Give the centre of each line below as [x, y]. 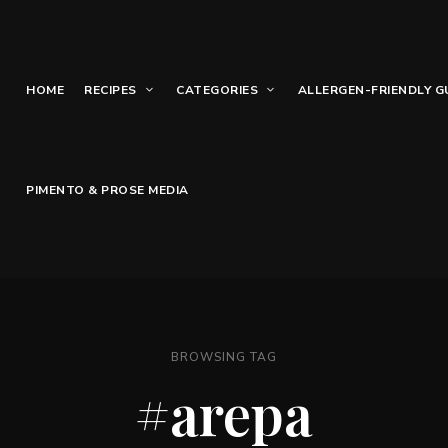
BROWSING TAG [224, 357]
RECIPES [110, 90]
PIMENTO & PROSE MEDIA [107, 190]
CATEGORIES [217, 90]
